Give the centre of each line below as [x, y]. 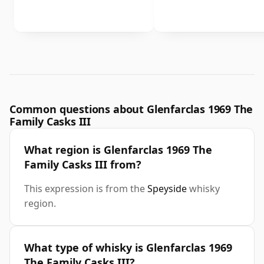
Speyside [167, 189]
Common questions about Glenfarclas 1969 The [131, 109]
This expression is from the [86, 189]
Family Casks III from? [83, 165]
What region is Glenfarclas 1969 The [118, 150]
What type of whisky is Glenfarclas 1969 [128, 248]
